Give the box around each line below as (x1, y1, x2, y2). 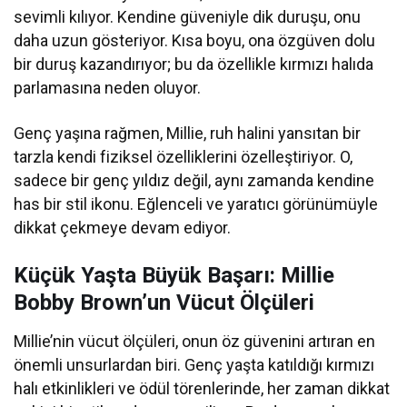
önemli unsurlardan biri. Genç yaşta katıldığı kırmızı (14, 355, 375, 375)
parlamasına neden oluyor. (14, 78, 202, 98)
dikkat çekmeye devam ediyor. (14, 218, 232, 238)
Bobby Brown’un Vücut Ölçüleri (14, 290, 314, 316)
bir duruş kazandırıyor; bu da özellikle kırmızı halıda (14, 55, 374, 74)
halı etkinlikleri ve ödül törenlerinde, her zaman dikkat (14, 379, 391, 399)
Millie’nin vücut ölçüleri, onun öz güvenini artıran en (14, 332, 376, 352)
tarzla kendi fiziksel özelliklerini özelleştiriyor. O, (14, 147, 353, 167)
